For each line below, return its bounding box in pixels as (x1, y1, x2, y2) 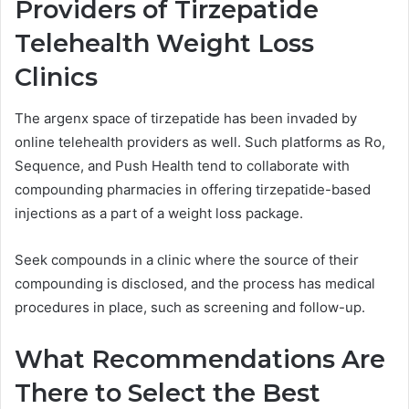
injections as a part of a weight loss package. (15, 204, 303, 222)
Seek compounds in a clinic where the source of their (15, 250, 359, 268)
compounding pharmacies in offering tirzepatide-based (15, 180, 371, 198)
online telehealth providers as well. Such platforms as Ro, (15, 132, 385, 151)
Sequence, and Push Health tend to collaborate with (15, 156, 350, 174)
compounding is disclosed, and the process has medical (15, 274, 375, 292)
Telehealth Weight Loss (15, 28, 314, 59)
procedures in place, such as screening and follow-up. (15, 298, 365, 316)
